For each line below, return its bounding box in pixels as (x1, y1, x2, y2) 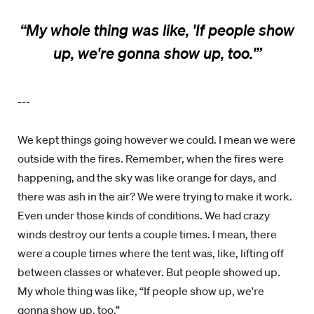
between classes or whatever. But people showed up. (18, 265, 280, 279)
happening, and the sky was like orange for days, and (18, 170, 276, 184)
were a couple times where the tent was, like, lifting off (18, 246, 284, 260)
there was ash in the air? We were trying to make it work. (18, 189, 292, 203)
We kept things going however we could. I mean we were (18, 132, 296, 146)
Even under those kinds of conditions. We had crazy (18, 208, 270, 222)
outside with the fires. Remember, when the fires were (18, 151, 284, 165)
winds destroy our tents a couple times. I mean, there (18, 227, 277, 241)
